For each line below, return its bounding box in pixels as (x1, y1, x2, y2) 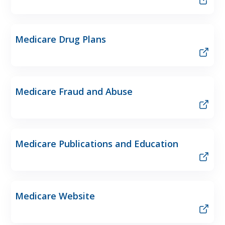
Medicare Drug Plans (15, 33, 106, 45)
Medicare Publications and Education (15, 137, 178, 150)
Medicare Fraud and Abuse (15, 85, 133, 97)
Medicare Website (15, 189, 95, 202)
